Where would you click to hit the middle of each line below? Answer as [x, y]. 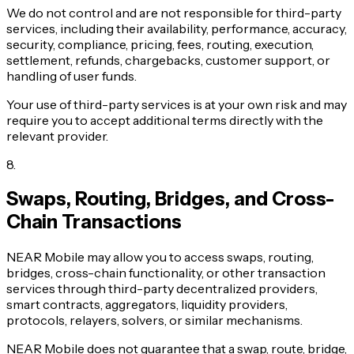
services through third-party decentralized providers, [162, 289]
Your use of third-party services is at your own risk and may [177, 104]
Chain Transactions [94, 222]
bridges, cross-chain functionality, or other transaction [166, 273]
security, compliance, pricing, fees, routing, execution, [160, 44]
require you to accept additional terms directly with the [165, 120]
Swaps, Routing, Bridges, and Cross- [170, 199]
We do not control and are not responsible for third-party [174, 12]
